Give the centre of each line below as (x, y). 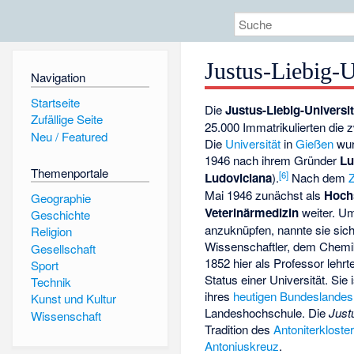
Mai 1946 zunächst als (265, 195)
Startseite (55, 102)
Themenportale (69, 172)
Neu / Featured (69, 136)
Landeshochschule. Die (267, 313)
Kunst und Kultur (73, 299)
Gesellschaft (63, 248)
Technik (51, 282)
